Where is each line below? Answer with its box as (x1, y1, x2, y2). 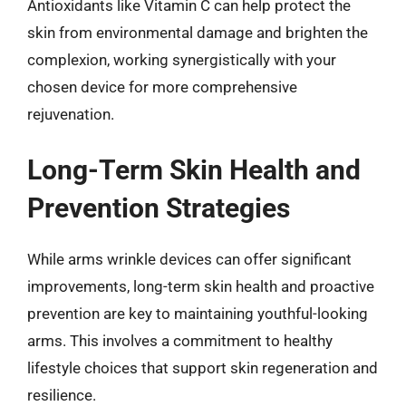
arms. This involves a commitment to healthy (27, 331, 333, 350)
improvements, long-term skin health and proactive (27, 276, 374, 295)
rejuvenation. (27, 105, 114, 123)
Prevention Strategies (27, 191, 290, 224)
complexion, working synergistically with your (27, 51, 336, 69)
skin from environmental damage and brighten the (27, 24, 368, 42)
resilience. (27, 385, 96, 404)
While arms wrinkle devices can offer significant (27, 249, 352, 268)
